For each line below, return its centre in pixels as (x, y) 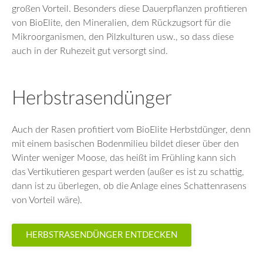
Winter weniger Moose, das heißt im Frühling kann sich (124, 158)
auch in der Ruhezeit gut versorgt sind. (90, 51)
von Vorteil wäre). (47, 200)
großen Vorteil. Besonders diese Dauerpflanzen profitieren (129, 9)
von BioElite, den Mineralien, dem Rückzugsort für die (121, 23)
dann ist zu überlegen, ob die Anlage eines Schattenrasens (129, 186)
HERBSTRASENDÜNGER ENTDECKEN (102, 235)
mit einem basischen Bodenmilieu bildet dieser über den (125, 144)
